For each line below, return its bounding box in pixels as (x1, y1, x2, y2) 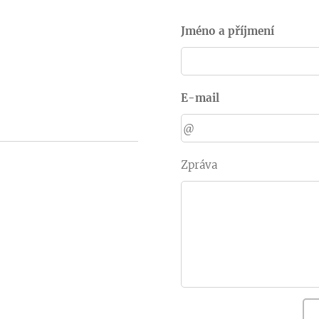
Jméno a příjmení (181, 24, 274, 38)
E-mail (181, 91, 219, 105)
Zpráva (181, 158, 217, 172)
